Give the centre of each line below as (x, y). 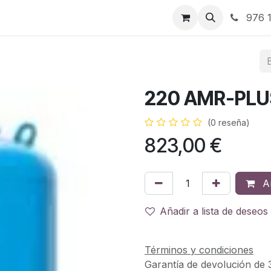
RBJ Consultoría (124, 18)
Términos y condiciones (199, 250)
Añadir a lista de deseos (214, 211)
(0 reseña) (229, 122)
